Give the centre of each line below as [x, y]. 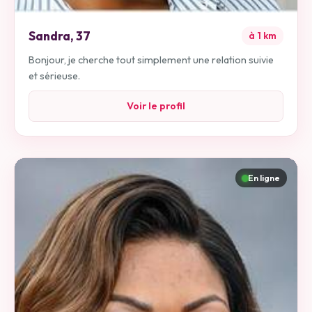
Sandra [49, 36]
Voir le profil [156, 106]
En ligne [264, 178]
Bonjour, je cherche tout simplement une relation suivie [151, 60]
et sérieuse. [54, 76]
